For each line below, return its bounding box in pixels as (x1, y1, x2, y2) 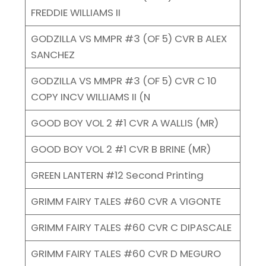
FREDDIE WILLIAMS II (30, 5, 121, 20)
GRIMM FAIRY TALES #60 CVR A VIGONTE (30, 194, 221, 208)
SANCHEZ (30, 47, 75, 62)
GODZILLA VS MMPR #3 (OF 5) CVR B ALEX (30, 31, 227, 46)
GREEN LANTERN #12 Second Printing (30, 167, 204, 182)
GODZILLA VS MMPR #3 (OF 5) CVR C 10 (30, 73, 217, 88)
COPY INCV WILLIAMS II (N (30, 89, 150, 104)
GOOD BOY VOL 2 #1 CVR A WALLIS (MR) (30, 115, 218, 130)
